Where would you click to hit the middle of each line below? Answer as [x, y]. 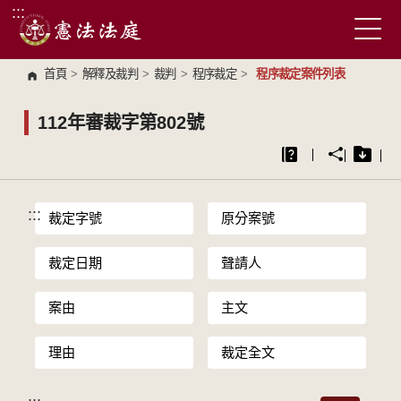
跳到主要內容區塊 [73, 20]
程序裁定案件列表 [300, 74]
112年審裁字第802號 [120, 122]
